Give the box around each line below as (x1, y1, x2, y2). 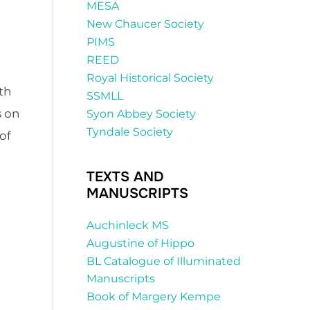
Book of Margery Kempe (86, 290, 221, 304)
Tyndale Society (86, 125, 173, 139)
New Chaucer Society (86, 17, 204, 31)
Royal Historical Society (86, 71, 214, 85)
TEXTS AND (86, 168, 164, 186)
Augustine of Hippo (86, 237, 194, 250)
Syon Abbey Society (86, 107, 196, 121)
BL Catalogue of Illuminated (86, 255, 241, 268)
